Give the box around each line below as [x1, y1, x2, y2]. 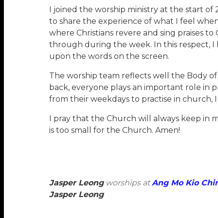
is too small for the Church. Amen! [49, 126, 180, 135]
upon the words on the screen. [49, 52, 169, 61]
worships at [103, 178, 152, 188]
